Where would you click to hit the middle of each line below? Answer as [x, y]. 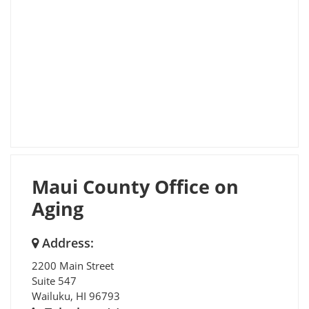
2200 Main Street [73, 265]
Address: [66, 242]
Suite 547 [54, 280]
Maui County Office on [135, 186]
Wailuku [51, 296]
